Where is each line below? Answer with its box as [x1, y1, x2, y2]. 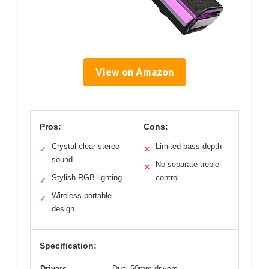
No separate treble [156, 160, 219, 169]
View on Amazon [95, 67, 174, 78]
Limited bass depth [156, 142, 222, 151]
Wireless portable [52, 191, 112, 201]
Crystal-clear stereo [52, 142, 119, 151]
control [156, 173, 179, 183]
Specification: [40, 241, 97, 251]
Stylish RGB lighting [52, 173, 122, 183]
